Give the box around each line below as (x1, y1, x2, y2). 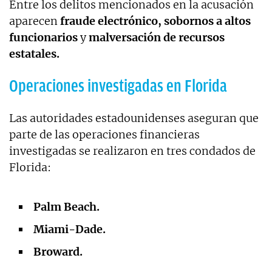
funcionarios (9, 30, 78, 44)
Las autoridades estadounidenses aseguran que (9, 110, 259, 125)
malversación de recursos (89, 30, 225, 44)
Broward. (33, 244, 85, 259)
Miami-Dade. (33, 222, 106, 236)
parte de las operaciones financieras (9, 127, 200, 141)
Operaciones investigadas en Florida (9, 76, 227, 95)
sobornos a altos (164, 13, 251, 28)
